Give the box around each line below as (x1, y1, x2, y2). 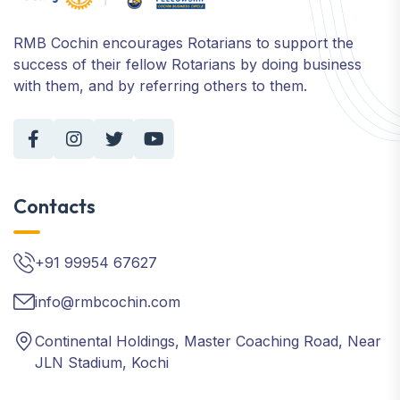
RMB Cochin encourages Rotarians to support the (13, 34, 354, 52)
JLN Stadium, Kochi (35, 354, 169, 371)
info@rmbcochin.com (35, 293, 180, 311)
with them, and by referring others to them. (13, 77, 307, 95)
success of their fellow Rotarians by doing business (13, 55, 362, 73)
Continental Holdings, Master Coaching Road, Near (35, 332, 381, 350)
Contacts (13, 194, 96, 219)
